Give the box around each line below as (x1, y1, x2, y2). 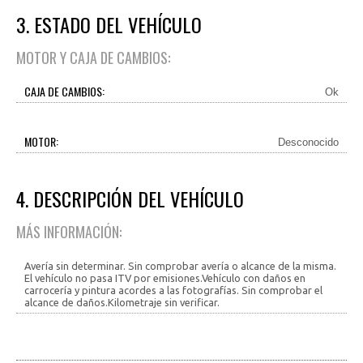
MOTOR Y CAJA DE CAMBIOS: (16, 47, 170, 68)
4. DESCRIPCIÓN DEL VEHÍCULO (16, 184, 244, 213)
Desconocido (278, 136, 339, 148)
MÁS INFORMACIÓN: (16, 221, 122, 242)
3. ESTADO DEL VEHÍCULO (16, 10, 202, 39)
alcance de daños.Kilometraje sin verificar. (24, 297, 220, 308)
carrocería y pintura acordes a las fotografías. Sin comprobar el (24, 284, 322, 296)
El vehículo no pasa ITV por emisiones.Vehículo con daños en (24, 272, 305, 284)
